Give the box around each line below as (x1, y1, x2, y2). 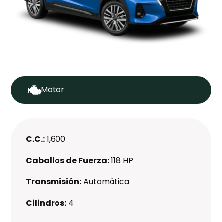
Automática (83, 175, 130, 187)
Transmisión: (26, 175, 82, 187)
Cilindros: (26, 197, 67, 209)
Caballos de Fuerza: (26, 154, 110, 166)
